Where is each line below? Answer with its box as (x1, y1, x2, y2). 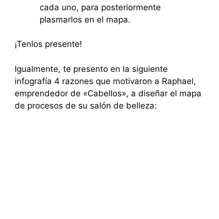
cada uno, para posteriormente (40, 2, 161, 12)
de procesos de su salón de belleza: (15, 100, 157, 110)
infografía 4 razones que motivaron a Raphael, (15, 76, 196, 86)
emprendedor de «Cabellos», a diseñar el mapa (15, 88, 201, 98)
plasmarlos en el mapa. (40, 14, 131, 24)
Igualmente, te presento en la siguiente (15, 64, 168, 74)
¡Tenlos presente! (15, 39, 82, 49)
